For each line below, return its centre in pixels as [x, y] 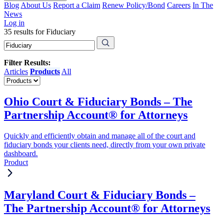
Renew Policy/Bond [134, 5]
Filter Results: [27, 63]
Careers [179, 5]
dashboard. [21, 153]
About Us [36, 5]
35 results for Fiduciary [40, 32]
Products [45, 71]
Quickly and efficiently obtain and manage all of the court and [100, 136]
